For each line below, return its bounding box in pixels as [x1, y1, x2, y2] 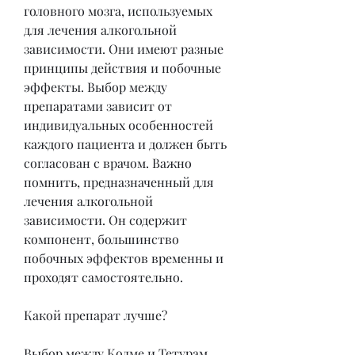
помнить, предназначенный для [24, 173, 214, 190]
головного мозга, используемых [24, 2, 212, 19]
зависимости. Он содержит [24, 211, 187, 228]
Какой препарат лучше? [24, 306, 167, 323]
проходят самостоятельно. [24, 268, 183, 285]
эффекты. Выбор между [24, 78, 167, 95]
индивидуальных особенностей [24, 116, 213, 133]
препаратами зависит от [24, 97, 172, 114]
